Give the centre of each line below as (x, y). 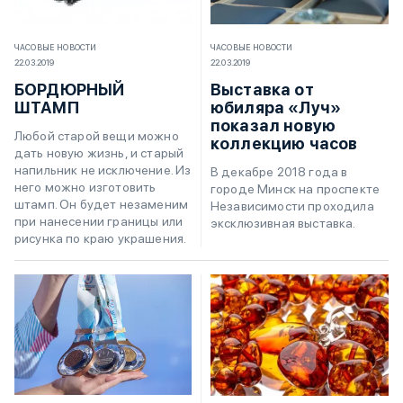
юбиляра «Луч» (276, 108)
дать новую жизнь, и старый (99, 152)
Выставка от (262, 90)
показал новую (273, 126)
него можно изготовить (85, 187)
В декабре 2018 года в (279, 172)
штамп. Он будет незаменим (102, 204)
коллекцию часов (284, 144)
